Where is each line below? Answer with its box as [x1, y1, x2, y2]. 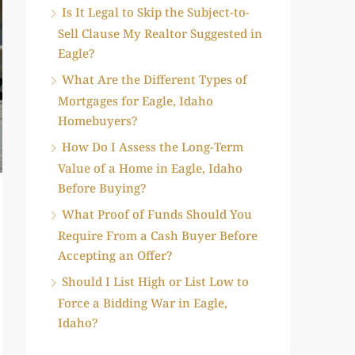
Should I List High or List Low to [62, 273, 249, 289]
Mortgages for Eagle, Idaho [58, 92, 213, 109]
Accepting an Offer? [58, 246, 172, 263]
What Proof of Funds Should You [62, 205, 252, 222]
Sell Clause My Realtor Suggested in [58, 25, 262, 41]
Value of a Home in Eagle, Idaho [58, 159, 242, 176]
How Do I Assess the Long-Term [62, 138, 243, 155]
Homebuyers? [58, 112, 137, 128]
